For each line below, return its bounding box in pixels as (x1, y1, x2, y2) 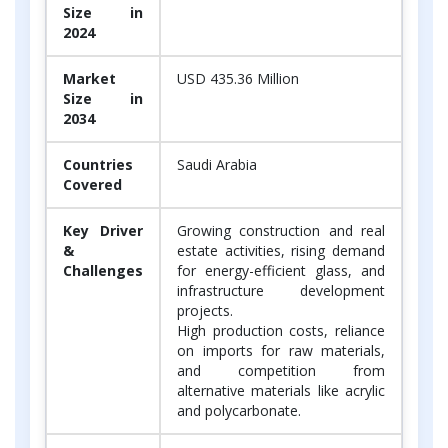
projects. (177, 300, 233, 320)
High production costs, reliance (177, 320, 385, 340)
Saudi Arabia (177, 154, 257, 174)
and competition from (177, 360, 385, 380)
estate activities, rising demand (177, 240, 385, 260)
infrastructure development (177, 280, 385, 300)
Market (63, 68, 116, 88)
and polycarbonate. (177, 400, 305, 420)
